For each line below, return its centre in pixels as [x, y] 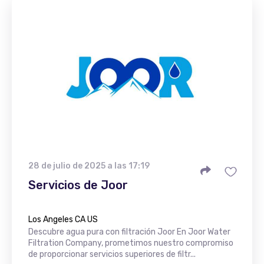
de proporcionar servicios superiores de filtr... [112, 254]
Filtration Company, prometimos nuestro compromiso [131, 243]
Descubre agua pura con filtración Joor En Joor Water [129, 232]
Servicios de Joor [78, 185]
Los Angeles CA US [63, 220]
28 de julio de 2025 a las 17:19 [89, 166]
